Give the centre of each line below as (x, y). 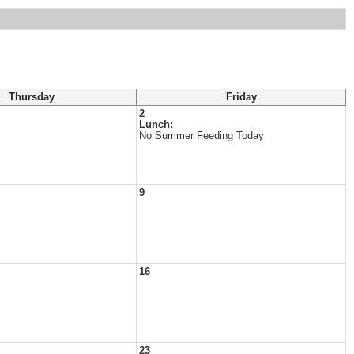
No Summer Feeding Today (201, 136)
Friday (241, 97)
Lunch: (156, 125)
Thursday (32, 97)
